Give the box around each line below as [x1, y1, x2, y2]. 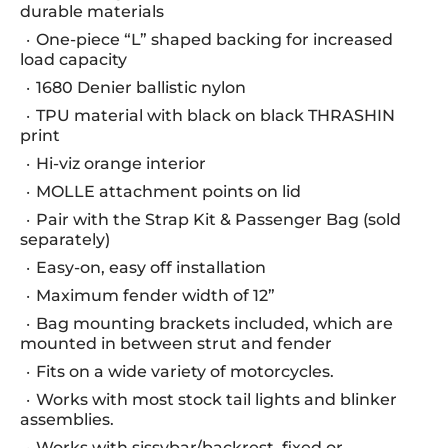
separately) [20, 230, 110, 249]
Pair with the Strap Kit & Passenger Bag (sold [36, 210, 401, 229]
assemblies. [20, 410, 114, 429]
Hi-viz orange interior [36, 154, 206, 173]
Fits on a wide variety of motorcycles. [36, 362, 334, 381]
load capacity [20, 50, 127, 69]
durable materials [20, 2, 164, 21]
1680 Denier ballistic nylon [36, 78, 246, 97]
